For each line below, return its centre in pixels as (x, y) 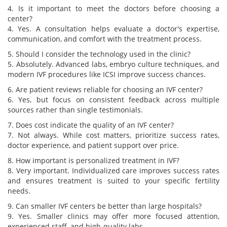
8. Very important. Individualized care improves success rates (113, 171)
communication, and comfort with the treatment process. (105, 39)
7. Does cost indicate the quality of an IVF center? (91, 125)
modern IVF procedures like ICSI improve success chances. (107, 74)
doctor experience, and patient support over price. (93, 145)
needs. (19, 191)
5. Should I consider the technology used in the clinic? (99, 54)
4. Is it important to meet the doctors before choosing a (113, 9)
